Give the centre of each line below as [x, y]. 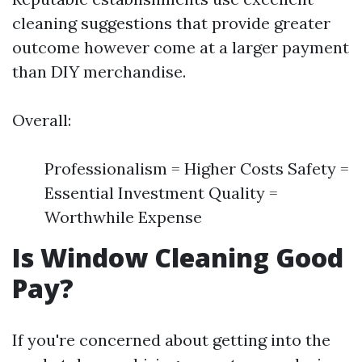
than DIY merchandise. [99, 72]
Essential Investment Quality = [161, 193]
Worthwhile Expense [123, 217]
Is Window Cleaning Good [178, 257]
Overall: [42, 120]
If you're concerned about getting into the [171, 340]
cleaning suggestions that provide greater [171, 23]
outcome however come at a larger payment [181, 47]
